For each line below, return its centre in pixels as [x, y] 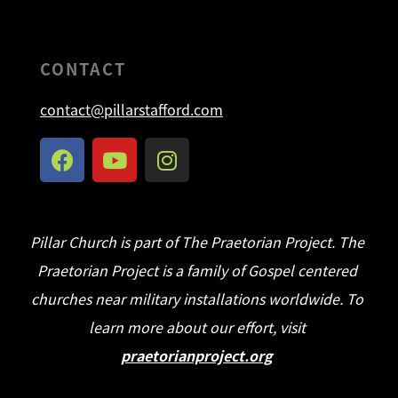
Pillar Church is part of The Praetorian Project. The [197, 242]
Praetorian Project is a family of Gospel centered [197, 271]
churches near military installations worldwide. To [197, 299]
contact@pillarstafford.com [131, 110]
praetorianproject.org [197, 356]
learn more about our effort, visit [197, 327]
